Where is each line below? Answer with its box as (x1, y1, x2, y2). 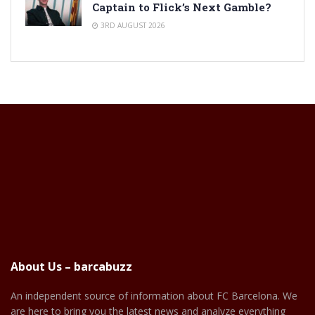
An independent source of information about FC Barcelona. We (11, 289, 297, 303)
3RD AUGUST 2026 (98, 20, 165, 31)
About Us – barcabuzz (11, 259, 132, 275)
